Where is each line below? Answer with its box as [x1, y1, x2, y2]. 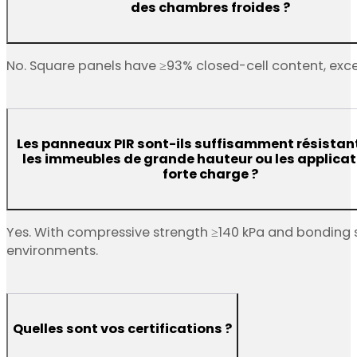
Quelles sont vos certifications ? [13, 319, 232, 338]
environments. [6, 241, 98, 261]
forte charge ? [162, 164, 258, 183]
